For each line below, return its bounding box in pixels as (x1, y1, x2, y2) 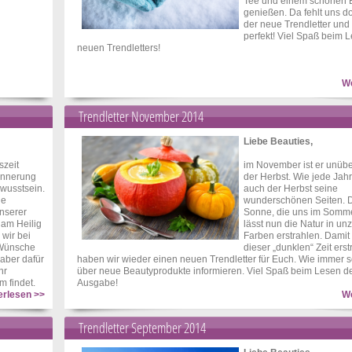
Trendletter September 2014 (79, 318, 206, 337)
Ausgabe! (77, 277, 118, 288)
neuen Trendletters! (77, 42, 160, 53)
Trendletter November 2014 (79, 107, 203, 126)
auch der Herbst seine (244, 183, 338, 194)
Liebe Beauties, (244, 136, 313, 147)
